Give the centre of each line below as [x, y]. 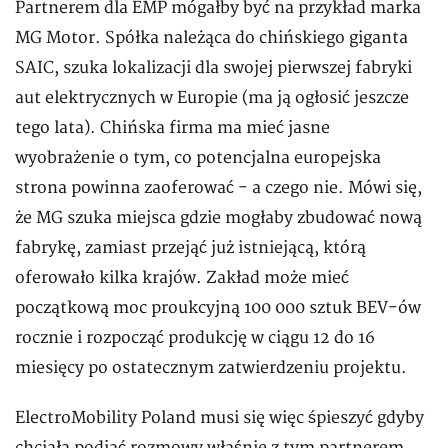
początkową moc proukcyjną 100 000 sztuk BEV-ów [218, 308]
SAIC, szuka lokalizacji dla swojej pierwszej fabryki [213, 68]
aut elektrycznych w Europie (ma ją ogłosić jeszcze [212, 98]
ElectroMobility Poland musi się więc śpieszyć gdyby [219, 418]
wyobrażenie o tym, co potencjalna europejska [198, 158]
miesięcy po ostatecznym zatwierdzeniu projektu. [213, 368]
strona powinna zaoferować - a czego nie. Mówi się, [218, 188]
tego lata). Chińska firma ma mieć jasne [172, 128]
